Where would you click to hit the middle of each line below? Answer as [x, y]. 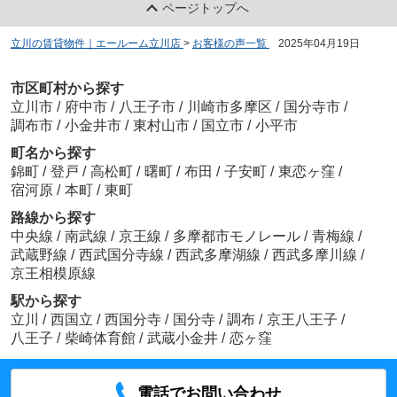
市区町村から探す [67, 88]
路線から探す [53, 218]
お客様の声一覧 [229, 43]
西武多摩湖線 [219, 255]
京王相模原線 [53, 273]
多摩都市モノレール [238, 236]
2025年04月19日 [319, 43]
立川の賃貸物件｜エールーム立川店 [95, 43]
